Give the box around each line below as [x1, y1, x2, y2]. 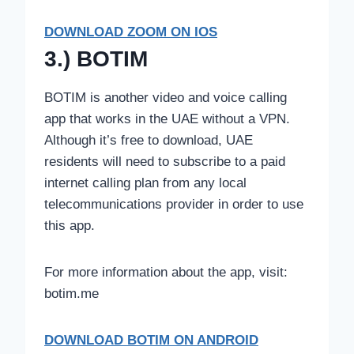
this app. [44, 217, 95, 233]
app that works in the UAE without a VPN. [44, 111, 290, 126]
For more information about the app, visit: [44, 264, 288, 280]
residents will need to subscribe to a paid [44, 153, 285, 169]
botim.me [44, 285, 99, 301]
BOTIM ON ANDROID [127, 332, 258, 348]
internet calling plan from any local [44, 175, 247, 190]
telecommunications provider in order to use [44, 196, 303, 212]
